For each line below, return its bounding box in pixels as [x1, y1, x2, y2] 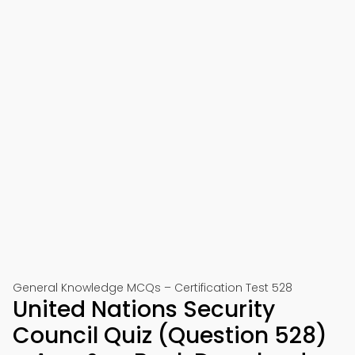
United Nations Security [13, 294, 275, 325]
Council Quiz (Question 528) [13, 320, 327, 351]
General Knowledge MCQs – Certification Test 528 [13, 280, 292, 296]
